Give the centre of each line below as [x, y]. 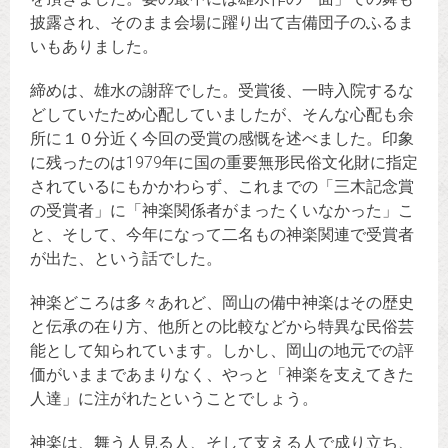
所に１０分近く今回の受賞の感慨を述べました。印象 [222, 138]
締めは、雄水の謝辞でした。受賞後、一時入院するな [222, 90]
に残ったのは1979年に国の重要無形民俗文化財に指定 [224, 162]
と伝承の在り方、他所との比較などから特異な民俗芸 [222, 326]
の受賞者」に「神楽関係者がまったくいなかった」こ [222, 210]
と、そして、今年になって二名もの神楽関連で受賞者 [222, 234]
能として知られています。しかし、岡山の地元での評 [222, 350]
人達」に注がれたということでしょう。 [174, 398]
